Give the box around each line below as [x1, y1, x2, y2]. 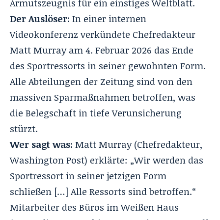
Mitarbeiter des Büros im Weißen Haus [10, 200, 179, 214]
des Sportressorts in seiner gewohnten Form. [10, 59, 206, 72]
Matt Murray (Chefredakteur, [73, 137, 202, 151]
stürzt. [10, 122, 38, 135]
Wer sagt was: [10, 137, 73, 151]
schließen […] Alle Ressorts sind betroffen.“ [10, 185, 196, 198]
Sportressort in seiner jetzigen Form [10, 169, 166, 182]
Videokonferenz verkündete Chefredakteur [10, 27, 195, 41]
